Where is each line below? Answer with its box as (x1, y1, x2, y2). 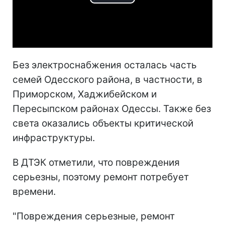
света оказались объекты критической (13, 117, 193, 129)
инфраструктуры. (13, 132, 95, 144)
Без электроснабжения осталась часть (13, 59, 197, 71)
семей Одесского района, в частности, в (13, 73, 202, 85)
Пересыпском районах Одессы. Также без (13, 102, 211, 115)
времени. (13, 185, 56, 197)
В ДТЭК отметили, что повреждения (13, 156, 180, 168)
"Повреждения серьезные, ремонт (13, 210, 175, 222)
